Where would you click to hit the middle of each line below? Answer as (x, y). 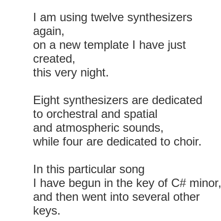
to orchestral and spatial (95, 114)
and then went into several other (116, 197)
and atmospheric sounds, (98, 128)
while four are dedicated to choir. (117, 141)
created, (54, 58)
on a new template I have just (110, 45)
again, (49, 31)
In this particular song (89, 169)
